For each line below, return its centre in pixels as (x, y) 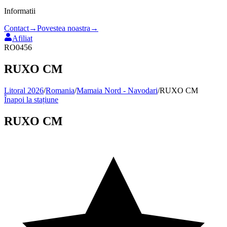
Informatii (20, 11)
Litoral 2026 (24, 90)
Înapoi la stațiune (31, 99)
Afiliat (22, 38)
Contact (16, 28)
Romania (60, 90)
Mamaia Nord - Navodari (117, 90)
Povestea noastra (64, 28)
